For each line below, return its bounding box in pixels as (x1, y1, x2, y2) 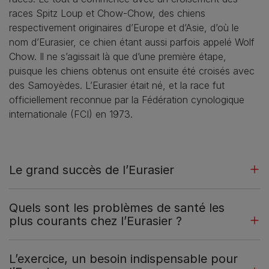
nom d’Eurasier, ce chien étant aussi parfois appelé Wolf (9, 36, 255, 49)
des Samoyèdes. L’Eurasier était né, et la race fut (9, 79, 225, 92)
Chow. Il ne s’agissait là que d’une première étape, (9, 50, 226, 63)
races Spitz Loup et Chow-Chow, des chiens (9, 7, 205, 20)
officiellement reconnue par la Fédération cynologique (9, 94, 244, 106)
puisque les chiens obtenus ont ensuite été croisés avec (9, 65, 255, 77)
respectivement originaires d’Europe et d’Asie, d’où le (9, 22, 239, 34)
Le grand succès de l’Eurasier (9, 163, 174, 178)
